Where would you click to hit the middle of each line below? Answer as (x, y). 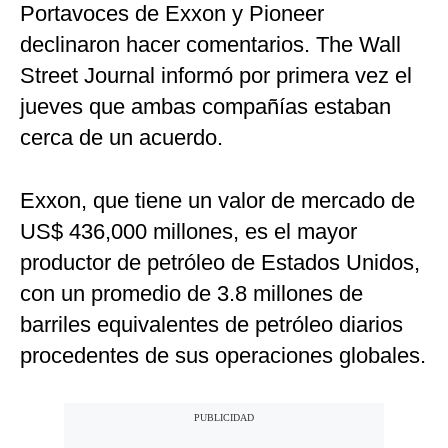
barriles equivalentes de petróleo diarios (211, 325)
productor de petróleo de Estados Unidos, (220, 263)
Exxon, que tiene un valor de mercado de (217, 201)
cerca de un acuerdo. (121, 138)
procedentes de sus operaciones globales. (223, 356)
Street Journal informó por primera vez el (216, 76)
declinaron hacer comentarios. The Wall (210, 45)
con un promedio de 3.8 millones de (191, 294)
